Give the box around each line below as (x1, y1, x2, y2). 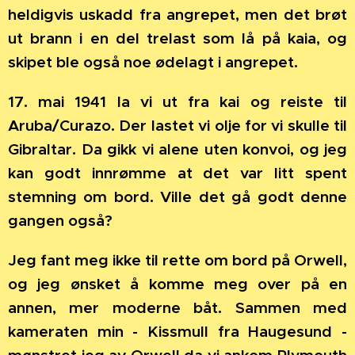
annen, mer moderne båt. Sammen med (8, 298, 347, 318)
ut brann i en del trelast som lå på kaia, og (8, 29, 347, 48)
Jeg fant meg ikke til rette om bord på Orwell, (8, 250, 347, 270)
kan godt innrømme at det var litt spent (8, 163, 347, 183)
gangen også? (8, 211, 113, 231)
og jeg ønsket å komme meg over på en (8, 274, 347, 294)
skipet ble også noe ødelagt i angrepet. (8, 52, 298, 72)
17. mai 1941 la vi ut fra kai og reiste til (8, 92, 347, 112)
